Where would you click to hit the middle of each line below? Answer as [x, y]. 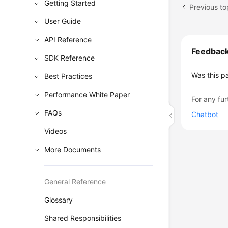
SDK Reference [70, 58]
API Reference [68, 39]
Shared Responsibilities [83, 218]
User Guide [63, 21]
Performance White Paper [87, 94]
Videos [56, 131]
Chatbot [205, 114]
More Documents [73, 149]
